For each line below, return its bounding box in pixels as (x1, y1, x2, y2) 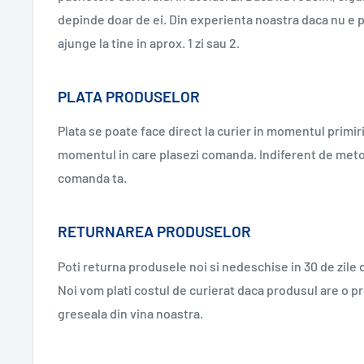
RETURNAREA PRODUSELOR (58, 222, 251, 241)
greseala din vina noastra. (58, 305, 203, 321)
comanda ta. (58, 170, 127, 186)
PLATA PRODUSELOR (58, 86, 200, 106)
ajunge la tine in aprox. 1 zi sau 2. (58, 34, 240, 50)
